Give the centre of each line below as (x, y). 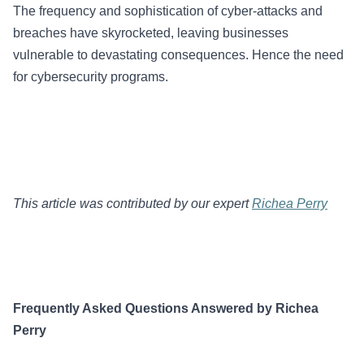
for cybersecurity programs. (92, 77)
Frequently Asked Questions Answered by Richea (166, 308)
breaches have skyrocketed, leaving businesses (151, 33)
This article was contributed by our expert (132, 204)
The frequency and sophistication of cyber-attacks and (168, 11)
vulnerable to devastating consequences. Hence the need (178, 55)
